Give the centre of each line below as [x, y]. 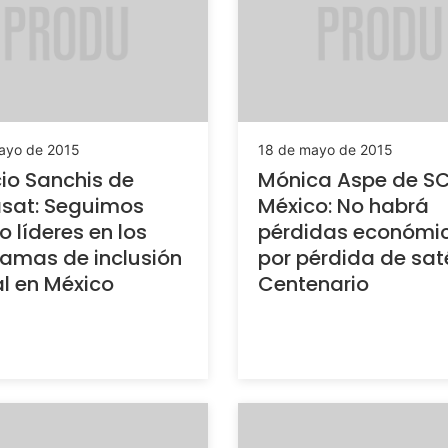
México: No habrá [343, 206]
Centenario [313, 284]
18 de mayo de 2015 [325, 150]
